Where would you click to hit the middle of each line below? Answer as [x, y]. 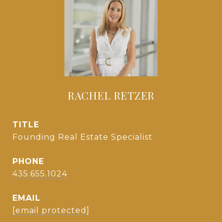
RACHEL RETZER [111, 95]
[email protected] [51, 210]
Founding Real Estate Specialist [83, 137]
